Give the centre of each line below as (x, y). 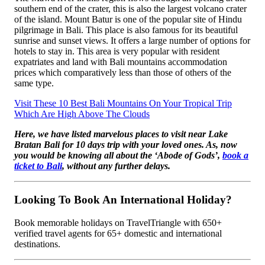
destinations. (37, 244)
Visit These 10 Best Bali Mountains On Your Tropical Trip (123, 104)
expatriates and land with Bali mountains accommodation (121, 62)
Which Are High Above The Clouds (82, 114)
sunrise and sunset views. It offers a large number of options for (132, 41)
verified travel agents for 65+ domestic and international (118, 233)
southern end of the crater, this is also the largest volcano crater (130, 9)
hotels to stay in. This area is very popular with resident (117, 51)
